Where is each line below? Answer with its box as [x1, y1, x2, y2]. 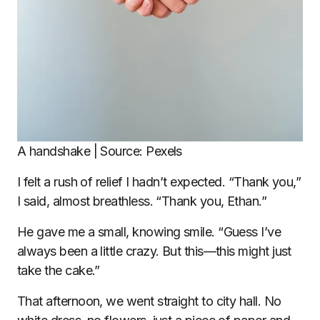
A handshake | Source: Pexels [17, 144, 182, 159]
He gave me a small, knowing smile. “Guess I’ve [17, 224, 281, 239]
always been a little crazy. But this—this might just [17, 244, 291, 259]
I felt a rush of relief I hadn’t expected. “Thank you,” [17, 174, 301, 189]
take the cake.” [17, 263, 100, 278]
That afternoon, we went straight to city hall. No [17, 294, 281, 309]
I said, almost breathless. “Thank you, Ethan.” [17, 194, 267, 209]
